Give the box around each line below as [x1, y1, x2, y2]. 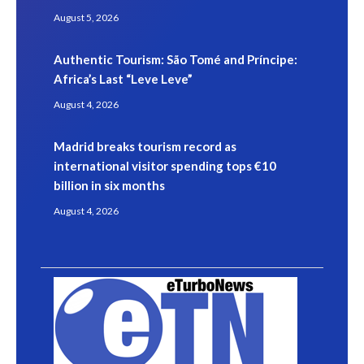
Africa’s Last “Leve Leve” [54, 71, 193, 86]
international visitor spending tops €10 [54, 158, 276, 173]
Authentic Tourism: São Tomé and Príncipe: [54, 51, 297, 67]
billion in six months [54, 177, 165, 193]
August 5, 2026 [54, 11, 119, 24]
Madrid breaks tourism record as [54, 138, 236, 154]
